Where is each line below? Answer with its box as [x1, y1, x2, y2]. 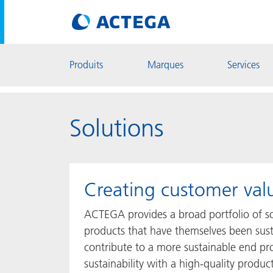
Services [227, 58, 260, 71]
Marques [147, 58, 183, 71]
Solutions [69, 113, 164, 143]
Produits [69, 58, 103, 71]
